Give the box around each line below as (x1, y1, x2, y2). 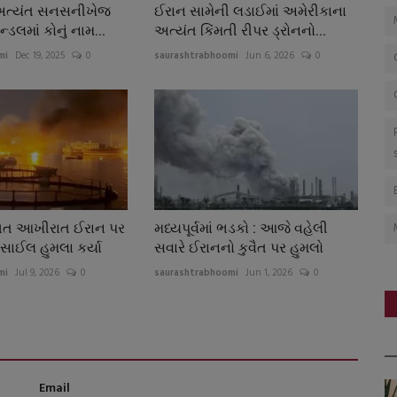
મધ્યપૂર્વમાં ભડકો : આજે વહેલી (153, 220, 328, 237)
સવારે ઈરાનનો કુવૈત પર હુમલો (153, 239, 323, 257)
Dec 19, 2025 (14, 47, 65, 64)
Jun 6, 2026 (245, 47, 294, 64)
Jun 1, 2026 (245, 265, 292, 282)
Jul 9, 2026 (14, 265, 59, 282)
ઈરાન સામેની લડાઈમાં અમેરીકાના (153, 2, 346, 19)
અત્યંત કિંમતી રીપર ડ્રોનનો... (153, 21, 326, 39)
